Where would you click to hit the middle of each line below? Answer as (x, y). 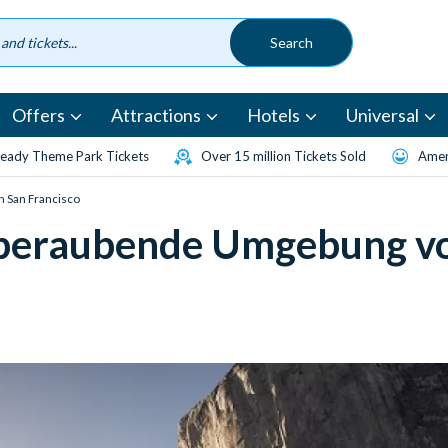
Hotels (273, 115)
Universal (382, 115)
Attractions (156, 115)
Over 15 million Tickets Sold (283, 156)
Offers (38, 115)
